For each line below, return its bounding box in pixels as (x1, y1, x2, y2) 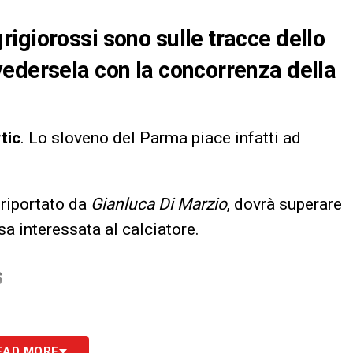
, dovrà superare (227, 194, 342, 214)
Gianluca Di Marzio (91, 194, 227, 214)
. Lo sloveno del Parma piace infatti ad (20, 128, 301, 147)
